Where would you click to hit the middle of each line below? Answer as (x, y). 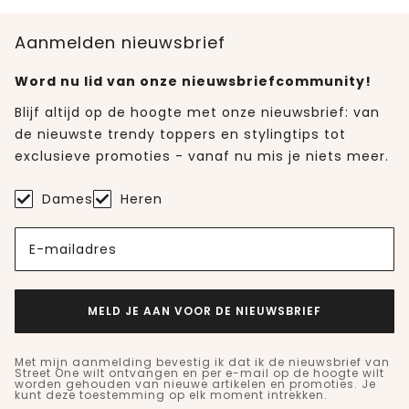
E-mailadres (73, 249)
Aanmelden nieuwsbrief (120, 43)
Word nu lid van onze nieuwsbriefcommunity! (193, 82)
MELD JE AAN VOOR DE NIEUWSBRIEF (204, 311)
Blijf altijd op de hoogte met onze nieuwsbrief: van (197, 113)
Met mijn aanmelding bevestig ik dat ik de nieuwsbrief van (202, 362)
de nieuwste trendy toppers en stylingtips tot (180, 135)
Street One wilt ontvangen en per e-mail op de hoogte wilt (199, 373)
